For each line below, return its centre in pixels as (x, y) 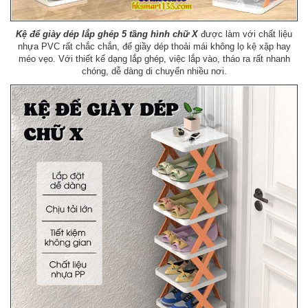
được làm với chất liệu (245, 34)
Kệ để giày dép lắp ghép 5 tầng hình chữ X (107, 34)
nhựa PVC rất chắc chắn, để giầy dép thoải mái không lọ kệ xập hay (154, 46)
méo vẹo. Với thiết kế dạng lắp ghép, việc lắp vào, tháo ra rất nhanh (154, 58)
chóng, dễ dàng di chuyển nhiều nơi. (154, 71)
